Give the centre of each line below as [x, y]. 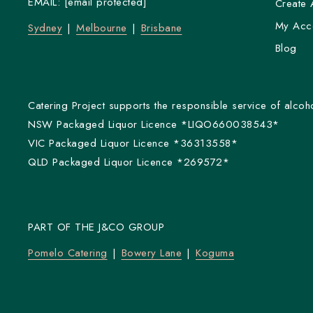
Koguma [215, 253]
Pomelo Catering [68, 253]
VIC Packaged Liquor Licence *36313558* [133, 143]
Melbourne [102, 28]
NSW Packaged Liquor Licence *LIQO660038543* [154, 124]
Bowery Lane [151, 253]
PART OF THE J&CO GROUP [96, 227]
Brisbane [161, 28]
